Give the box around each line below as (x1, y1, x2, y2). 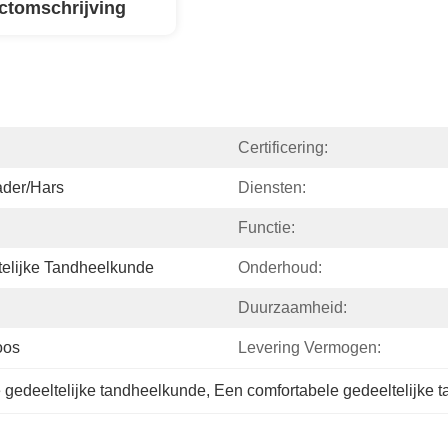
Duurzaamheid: (238, 299, 347, 316)
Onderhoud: (238, 259, 322, 276)
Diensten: (238, 179, 306, 196)
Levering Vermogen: (238, 339, 381, 356)
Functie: (238, 219, 295, 236)
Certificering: (238, 139, 328, 156)
